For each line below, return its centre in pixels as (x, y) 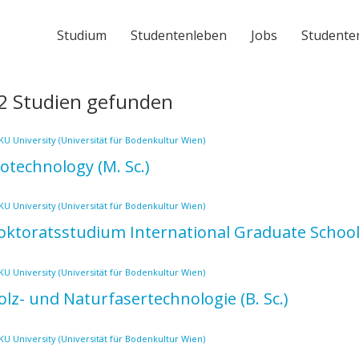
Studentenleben (179, 35)
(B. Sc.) (264, 298)
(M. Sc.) (124, 166)
